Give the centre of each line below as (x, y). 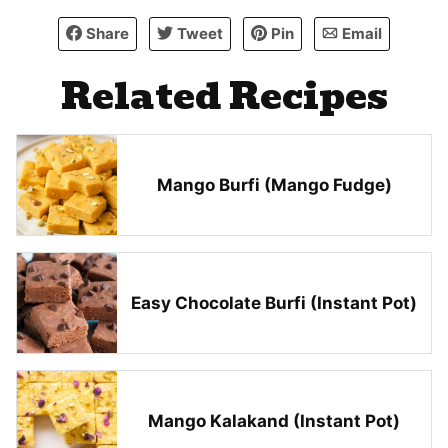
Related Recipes (224, 96)
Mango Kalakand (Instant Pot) (274, 421)
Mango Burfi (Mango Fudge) (274, 185)
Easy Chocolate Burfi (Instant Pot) (274, 303)
